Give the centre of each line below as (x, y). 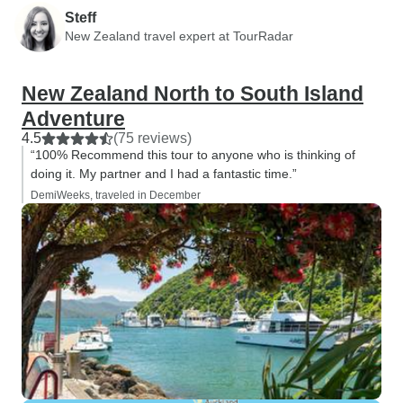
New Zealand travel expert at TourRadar (179, 36)
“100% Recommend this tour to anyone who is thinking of (193, 155)
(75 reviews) (152, 138)
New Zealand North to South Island (193, 94)
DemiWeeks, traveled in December (116, 195)
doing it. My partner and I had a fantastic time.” (164, 174)
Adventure (73, 119)
